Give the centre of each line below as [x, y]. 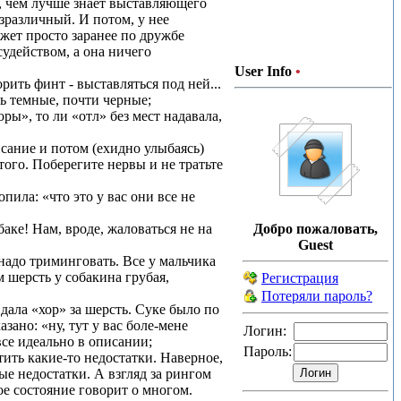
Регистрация [300, 278]
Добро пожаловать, [316, 229]
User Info [263, 71]
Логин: [265, 331]
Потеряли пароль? [317, 296]
